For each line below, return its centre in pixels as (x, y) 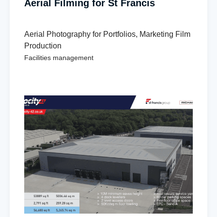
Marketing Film (165, 34)
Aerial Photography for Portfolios (80, 34)
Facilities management (59, 58)
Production (43, 46)
